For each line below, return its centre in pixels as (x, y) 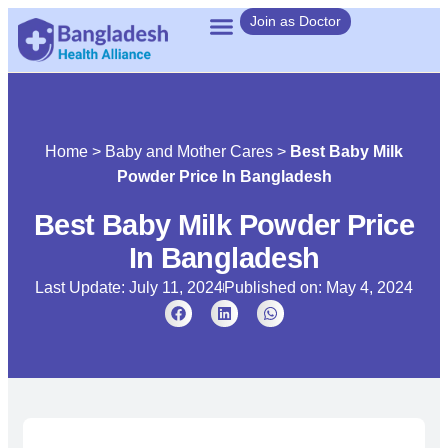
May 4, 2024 (369, 287)
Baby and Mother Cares (189, 151)
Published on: (275, 287)
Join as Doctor (295, 21)
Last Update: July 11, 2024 (129, 287)
